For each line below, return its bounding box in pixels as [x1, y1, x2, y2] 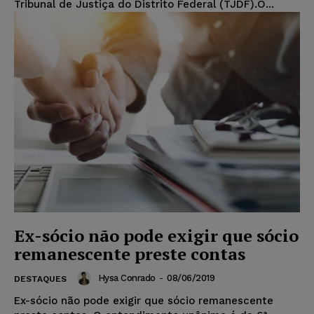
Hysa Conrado [97, 273, 156, 284]
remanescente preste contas [14, 242, 245, 265]
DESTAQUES [14, 273, 67, 284]
